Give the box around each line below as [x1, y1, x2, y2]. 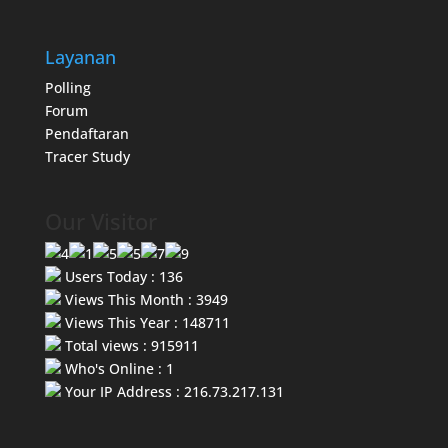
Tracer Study [44, 147, 130, 167]
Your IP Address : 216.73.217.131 [60, 381, 284, 401]
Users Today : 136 [60, 266, 183, 286]
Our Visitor [44, 205, 157, 236]
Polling [44, 78, 91, 98]
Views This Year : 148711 [60, 312, 230, 332]
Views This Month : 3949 [60, 289, 228, 309]
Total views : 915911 [60, 335, 199, 355]
